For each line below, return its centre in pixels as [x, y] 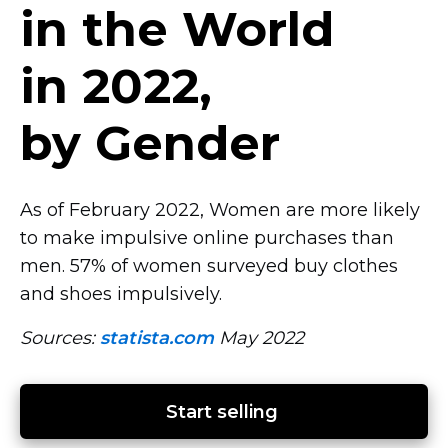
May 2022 [259, 338]
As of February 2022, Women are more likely [220, 210]
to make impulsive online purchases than [207, 238]
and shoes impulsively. [121, 294]
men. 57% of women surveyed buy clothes [209, 266]
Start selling [224, 412]
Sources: [60, 338]
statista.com [157, 338]
